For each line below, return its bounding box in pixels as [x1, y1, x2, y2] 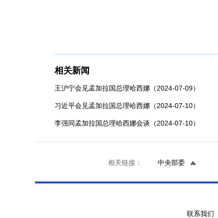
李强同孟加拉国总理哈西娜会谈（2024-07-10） [54, 119, 200, 127]
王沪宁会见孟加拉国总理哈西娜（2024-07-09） [54, 84, 200, 92]
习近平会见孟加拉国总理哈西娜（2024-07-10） [54, 102, 200, 109]
